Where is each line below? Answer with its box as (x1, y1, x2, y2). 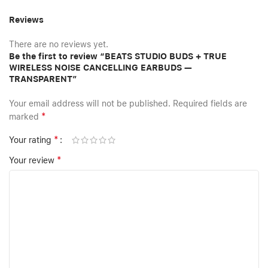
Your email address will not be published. (9, 99, 170, 109)
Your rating (9, 135, 54, 145)
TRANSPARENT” (9, 74, 77, 84)
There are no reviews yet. (9, 39, 108, 50)
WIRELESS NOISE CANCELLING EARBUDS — (9, 63, 192, 73)
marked (9, 112, 41, 122)
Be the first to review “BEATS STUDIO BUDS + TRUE (9, 51, 227, 62)
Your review (9, 156, 57, 166)
